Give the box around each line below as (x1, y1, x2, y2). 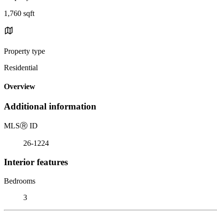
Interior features (4, 156, 68, 167)
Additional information (4, 101, 96, 112)
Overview (4, 82, 35, 91)
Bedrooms (4, 176, 35, 185)
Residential (4, 63, 38, 72)
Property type (4, 46, 45, 55)
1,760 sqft (4, 9, 34, 17)
